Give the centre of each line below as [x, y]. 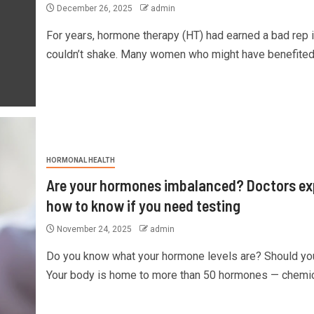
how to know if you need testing [143, 205]
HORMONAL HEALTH [80, 160]
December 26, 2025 [94, 8]
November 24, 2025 [94, 229]
